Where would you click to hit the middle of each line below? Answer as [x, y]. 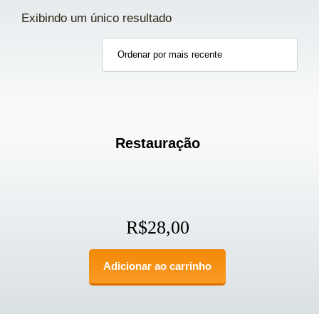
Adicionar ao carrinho [158, 266]
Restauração [157, 143]
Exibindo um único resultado [96, 18]
